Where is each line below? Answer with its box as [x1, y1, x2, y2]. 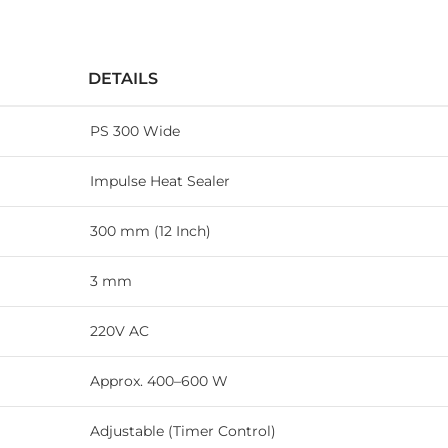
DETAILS [88, 69, 158, 89]
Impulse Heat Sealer [90, 172, 230, 191]
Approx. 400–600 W [90, 372, 228, 391]
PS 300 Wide [90, 122, 180, 141]
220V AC [90, 322, 149, 341]
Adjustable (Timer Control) [90, 422, 276, 441]
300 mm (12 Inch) [90, 222, 211, 241]
